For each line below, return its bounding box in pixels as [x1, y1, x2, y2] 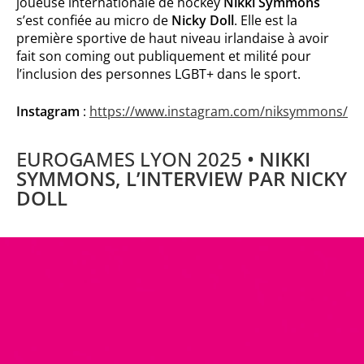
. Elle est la [234, 11, 297, 29]
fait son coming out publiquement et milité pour [16, 46, 311, 65]
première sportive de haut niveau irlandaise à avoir [16, 28, 329, 47]
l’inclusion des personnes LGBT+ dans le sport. [16, 64, 301, 83]
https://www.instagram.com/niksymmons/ [89, 102, 348, 120]
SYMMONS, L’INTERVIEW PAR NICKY [16, 164, 347, 192]
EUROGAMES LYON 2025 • [16, 145, 259, 172]
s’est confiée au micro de [16, 11, 171, 29]
